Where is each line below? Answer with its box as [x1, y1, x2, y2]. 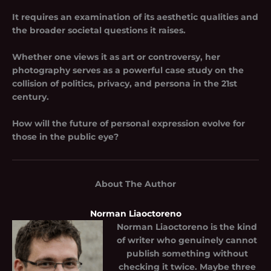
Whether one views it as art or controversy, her [12, 51, 220, 62]
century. [12, 91, 49, 102]
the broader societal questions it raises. [12, 25, 186, 36]
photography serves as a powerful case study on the [12, 65, 244, 75]
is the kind [208, 221, 258, 232]
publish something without [126, 248, 248, 258]
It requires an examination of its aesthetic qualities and [12, 12, 258, 22]
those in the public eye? [12, 131, 119, 142]
